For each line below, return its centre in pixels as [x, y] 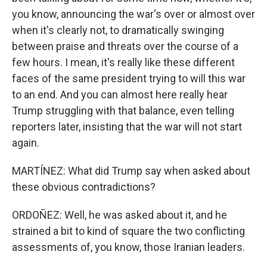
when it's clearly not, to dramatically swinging [118, 30]
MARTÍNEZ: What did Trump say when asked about [131, 171]
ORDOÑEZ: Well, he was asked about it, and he [119, 215]
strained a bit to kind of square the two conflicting [128, 231]
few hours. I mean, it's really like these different [123, 62]
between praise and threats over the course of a [125, 46]
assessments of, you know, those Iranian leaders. [128, 247]
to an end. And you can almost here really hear [120, 94]
